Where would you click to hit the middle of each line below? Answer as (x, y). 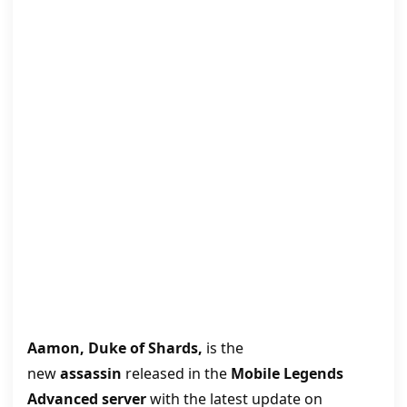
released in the (176, 373)
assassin (91, 373)
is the (225, 348)
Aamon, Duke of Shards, (117, 348)
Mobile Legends (287, 373)
